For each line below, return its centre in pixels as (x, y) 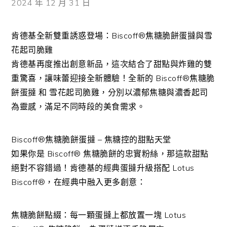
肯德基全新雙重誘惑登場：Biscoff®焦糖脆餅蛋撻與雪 (112, 35)
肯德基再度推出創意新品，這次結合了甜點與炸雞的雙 (112, 64)
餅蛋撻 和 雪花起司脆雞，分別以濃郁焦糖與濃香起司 (110, 92)
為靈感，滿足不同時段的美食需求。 (78, 106)
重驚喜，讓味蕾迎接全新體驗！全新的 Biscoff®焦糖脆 (113, 78)
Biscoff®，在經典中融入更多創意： (79, 182)
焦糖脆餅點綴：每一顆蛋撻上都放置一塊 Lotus (99, 215)
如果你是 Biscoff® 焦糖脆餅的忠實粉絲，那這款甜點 (110, 154)
